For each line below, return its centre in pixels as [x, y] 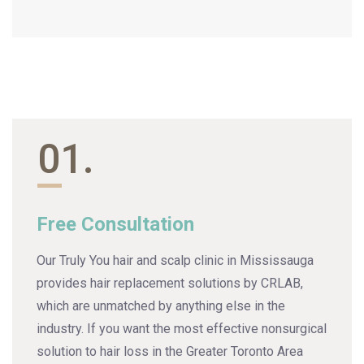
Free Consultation [115, 225]
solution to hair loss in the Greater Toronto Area [170, 352]
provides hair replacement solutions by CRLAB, [170, 284]
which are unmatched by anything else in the [161, 306]
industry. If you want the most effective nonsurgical [182, 329]
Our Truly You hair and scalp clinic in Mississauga [175, 261]
